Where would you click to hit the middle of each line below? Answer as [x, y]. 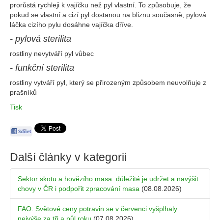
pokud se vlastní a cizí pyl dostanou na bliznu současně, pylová [108, 15]
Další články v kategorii [68, 157]
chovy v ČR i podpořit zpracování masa [79, 189]
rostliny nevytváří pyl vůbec [52, 54]
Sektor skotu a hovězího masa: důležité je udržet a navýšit [108, 179]
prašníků [23, 92]
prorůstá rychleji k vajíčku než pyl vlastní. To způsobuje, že [100, 5]
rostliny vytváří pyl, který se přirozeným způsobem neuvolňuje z [108, 82]
